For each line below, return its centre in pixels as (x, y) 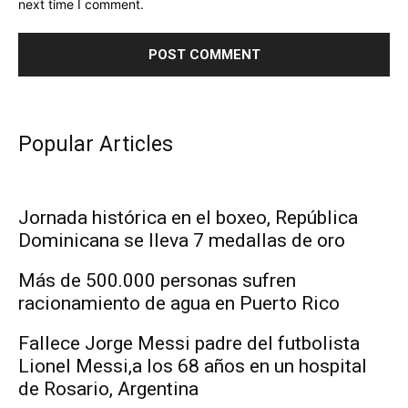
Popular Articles (96, 144)
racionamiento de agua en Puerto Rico (179, 303)
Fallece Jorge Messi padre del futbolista (189, 343)
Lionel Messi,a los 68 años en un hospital (193, 366)
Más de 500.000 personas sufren (157, 280)
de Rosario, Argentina (108, 388)
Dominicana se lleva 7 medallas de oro (182, 240)
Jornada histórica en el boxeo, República (188, 217)
